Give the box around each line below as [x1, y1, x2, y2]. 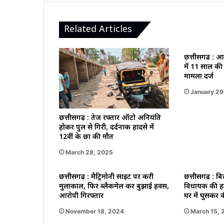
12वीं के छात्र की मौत [59, 132, 113, 142]
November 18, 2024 [65, 207, 124, 215]
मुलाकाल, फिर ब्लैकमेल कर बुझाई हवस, [59, 181, 169, 191]
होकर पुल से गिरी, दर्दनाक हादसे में [59, 122, 154, 132]
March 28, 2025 [65, 148, 113, 156]
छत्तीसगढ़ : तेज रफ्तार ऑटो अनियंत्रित [59, 113, 161, 123]
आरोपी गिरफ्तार [59, 191, 105, 201]
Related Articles [64, 23, 132, 35]
